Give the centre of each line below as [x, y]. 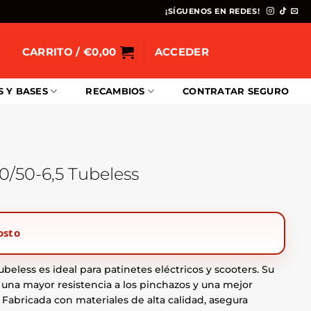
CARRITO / [52, 51]
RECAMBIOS [115, 91]
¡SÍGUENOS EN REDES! [213, 11]
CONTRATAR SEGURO [236, 91]
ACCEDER [182, 51]
